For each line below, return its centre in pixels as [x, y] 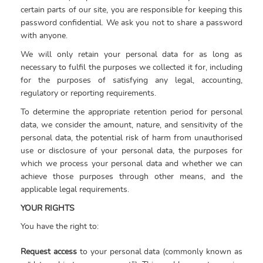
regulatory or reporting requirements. [88, 93]
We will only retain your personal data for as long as [131, 54]
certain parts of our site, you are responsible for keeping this [131, 10]
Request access [49, 252]
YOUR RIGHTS [48, 208]
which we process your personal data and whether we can [131, 163]
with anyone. [44, 36]
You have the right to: [60, 226]
